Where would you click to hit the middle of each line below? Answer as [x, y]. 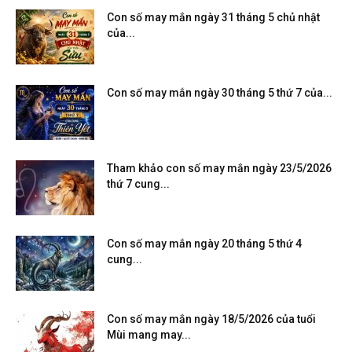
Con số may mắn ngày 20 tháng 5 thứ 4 [204, 243]
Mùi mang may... [149, 334]
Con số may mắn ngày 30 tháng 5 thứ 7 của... [220, 92]
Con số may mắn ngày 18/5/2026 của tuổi [211, 319]
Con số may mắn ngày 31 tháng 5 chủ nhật [213, 17]
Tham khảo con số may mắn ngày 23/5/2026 [219, 168]
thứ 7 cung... [138, 183]
